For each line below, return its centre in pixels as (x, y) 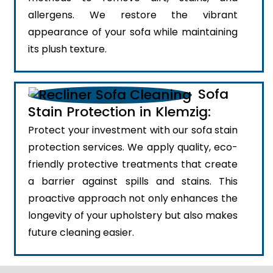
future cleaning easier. (81, 233)
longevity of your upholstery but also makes (133, 216)
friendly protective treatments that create (133, 165)
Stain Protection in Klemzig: (119, 112)
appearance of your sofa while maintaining (133, 32)
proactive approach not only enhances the (133, 199)
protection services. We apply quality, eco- (133, 147)
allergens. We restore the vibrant (133, 15)
